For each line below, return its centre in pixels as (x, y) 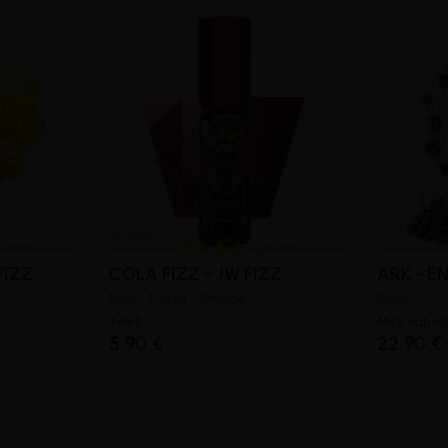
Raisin (395, 298)
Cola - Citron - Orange (177, 298)
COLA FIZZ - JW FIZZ (195, 273)
